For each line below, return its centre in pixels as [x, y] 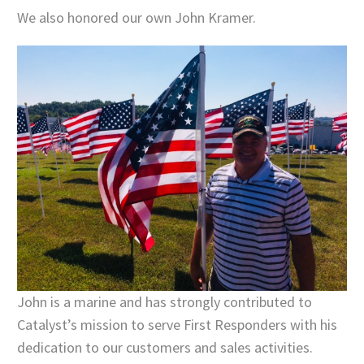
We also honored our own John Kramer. [136, 17]
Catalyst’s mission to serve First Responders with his [177, 325]
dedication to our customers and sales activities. [165, 348]
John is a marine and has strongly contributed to [165, 302]
